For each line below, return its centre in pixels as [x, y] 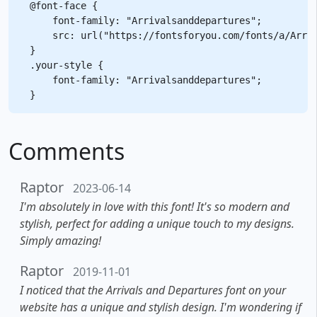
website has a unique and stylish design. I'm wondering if [161, 307]
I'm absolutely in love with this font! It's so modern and [155, 206]
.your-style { [67, 65]
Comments [67, 151]
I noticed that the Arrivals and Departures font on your [153, 290]
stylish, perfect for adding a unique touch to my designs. [157, 223]
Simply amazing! [60, 240]
